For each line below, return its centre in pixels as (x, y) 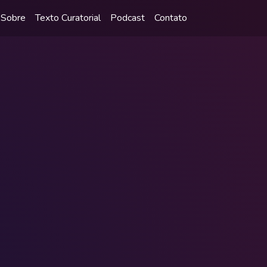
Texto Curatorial (68, 18)
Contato (171, 18)
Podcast (128, 18)
